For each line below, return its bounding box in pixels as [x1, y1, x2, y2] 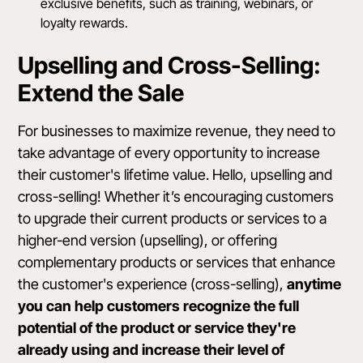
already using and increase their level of [18, 341, 285, 359]
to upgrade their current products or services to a [18, 210, 327, 228]
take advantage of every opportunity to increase [18, 144, 321, 162]
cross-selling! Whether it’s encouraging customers [18, 188, 335, 206]
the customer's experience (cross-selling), [18, 275, 288, 293]
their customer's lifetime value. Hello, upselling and [18, 166, 333, 184]
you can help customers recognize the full [18, 297, 300, 315]
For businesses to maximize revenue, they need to [18, 122, 336, 140]
